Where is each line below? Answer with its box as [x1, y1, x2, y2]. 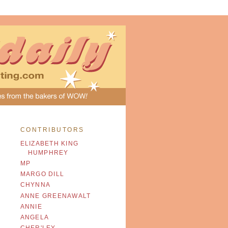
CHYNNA [20, 181, 51, 189]
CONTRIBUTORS [20, 126, 84, 133]
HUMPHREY [27, 149, 69, 157]
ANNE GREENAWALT [20, 192, 91, 199]
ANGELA [20, 213, 49, 221]
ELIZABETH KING [20, 140, 79, 148]
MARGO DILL [20, 170, 65, 178]
